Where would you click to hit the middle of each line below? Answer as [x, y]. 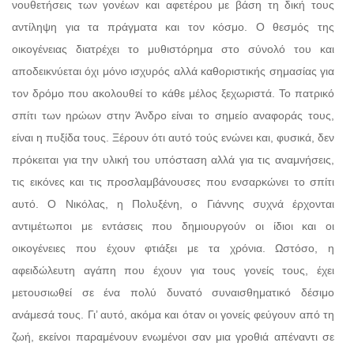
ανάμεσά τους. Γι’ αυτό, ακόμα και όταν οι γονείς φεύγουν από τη [173, 314]
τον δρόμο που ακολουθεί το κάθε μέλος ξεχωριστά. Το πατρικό [173, 93]
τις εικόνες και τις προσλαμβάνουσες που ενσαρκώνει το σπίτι [173, 181]
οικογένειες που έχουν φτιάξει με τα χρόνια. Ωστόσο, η [173, 248]
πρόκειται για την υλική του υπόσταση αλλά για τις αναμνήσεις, [173, 159]
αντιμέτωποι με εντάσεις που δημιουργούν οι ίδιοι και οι [173, 226]
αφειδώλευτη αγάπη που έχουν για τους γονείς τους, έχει [173, 270]
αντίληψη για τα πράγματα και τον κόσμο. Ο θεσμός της [173, 26]
